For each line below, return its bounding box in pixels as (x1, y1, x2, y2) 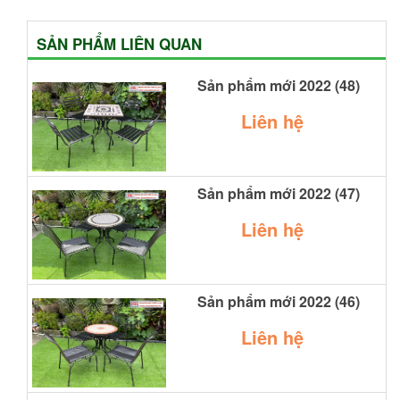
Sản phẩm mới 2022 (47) (196, 183, 360, 204)
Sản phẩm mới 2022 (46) (196, 291, 360, 312)
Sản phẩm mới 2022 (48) (196, 75, 360, 96)
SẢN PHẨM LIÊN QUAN (37, 33, 202, 54)
